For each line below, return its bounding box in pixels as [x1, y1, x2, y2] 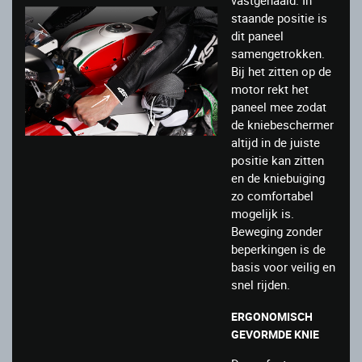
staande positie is [231, 10, 327, 27]
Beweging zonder [231, 223, 322, 240]
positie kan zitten [231, 152, 324, 169]
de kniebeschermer [231, 116, 334, 133]
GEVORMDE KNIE [231, 326, 319, 343]
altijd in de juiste [231, 134, 320, 151]
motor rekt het [231, 81, 309, 98]
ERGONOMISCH [231, 309, 313, 325]
